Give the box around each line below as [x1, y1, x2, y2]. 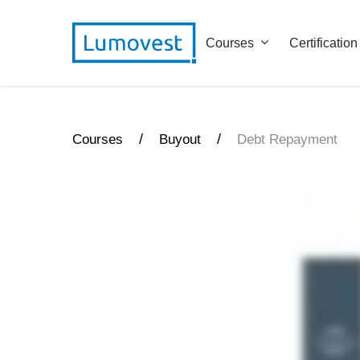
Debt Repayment [237, 132, 337, 147]
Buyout [159, 132, 201, 147]
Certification [288, 35, 358, 50]
